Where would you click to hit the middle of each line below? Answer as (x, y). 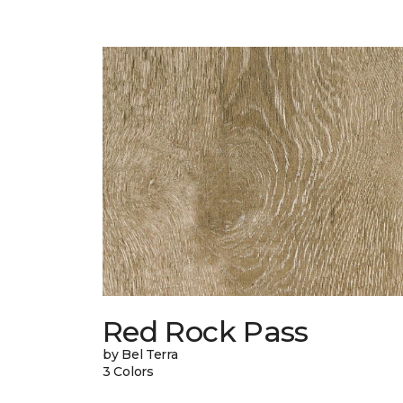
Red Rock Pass (206, 332)
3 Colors (128, 372)
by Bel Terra (140, 355)
